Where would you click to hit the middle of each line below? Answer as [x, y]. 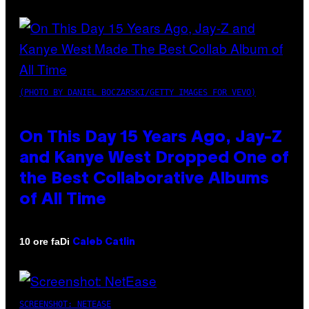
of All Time [63, 200]
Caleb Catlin [104, 242]
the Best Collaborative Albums [144, 179]
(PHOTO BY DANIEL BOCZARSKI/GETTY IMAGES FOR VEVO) [138, 92]
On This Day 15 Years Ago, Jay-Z [151, 138]
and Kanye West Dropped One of [154, 158]
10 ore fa [40, 242]
